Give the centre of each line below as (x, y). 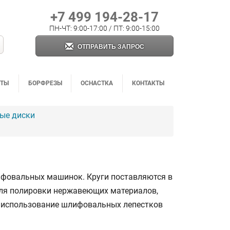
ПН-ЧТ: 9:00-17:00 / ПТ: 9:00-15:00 (104, 28)
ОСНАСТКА (97, 83)
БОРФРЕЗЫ (45, 83)
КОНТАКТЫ (148, 83)
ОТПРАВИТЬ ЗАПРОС (111, 46)
